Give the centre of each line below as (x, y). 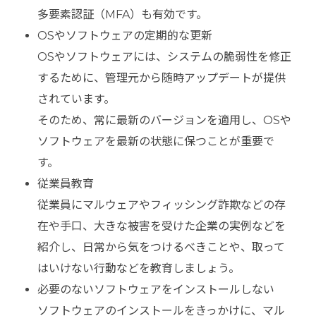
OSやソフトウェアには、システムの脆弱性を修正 (164, 57)
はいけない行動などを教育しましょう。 (138, 269)
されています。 (76, 99)
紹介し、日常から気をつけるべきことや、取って (161, 248)
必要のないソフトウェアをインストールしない (156, 290)
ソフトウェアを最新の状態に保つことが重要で (156, 142)
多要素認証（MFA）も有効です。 (122, 15)
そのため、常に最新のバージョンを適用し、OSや (164, 121)
